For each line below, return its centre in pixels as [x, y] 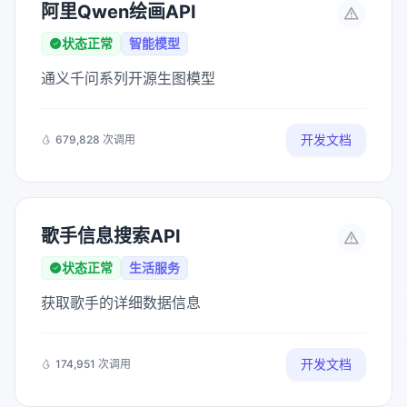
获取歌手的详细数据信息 [121, 303]
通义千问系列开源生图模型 [128, 78]
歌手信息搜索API [111, 236]
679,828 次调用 [95, 139]
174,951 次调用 [93, 364]
